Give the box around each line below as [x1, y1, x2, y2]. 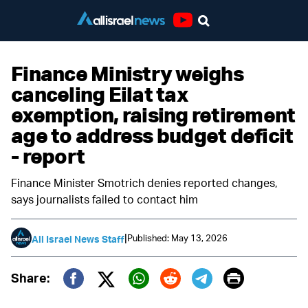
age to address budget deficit [11, 122, 294, 148]
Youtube [173, 26, 223, 44]
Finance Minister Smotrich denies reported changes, [11, 176, 278, 190]
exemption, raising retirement [11, 102, 296, 127]
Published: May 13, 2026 [127, 232, 228, 243]
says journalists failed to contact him [11, 192, 198, 206]
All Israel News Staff [32, 232, 124, 245]
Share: [11, 270, 49, 285]
